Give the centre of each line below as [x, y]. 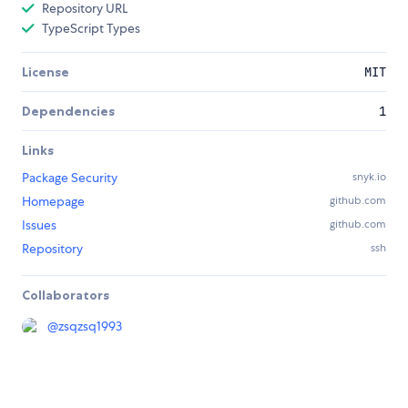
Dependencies [68, 112]
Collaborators [66, 296]
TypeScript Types [91, 29]
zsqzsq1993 [90, 326]
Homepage [53, 202]
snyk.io [369, 177]
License [46, 72]
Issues [39, 225]
